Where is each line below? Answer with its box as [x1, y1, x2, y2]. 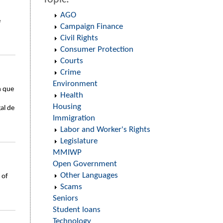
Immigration [53, 114, 95, 122]
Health [60, 91, 83, 100]
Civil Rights [60, 34, 98, 42]
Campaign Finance [60, 22, 123, 31]
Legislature [60, 137, 98, 145]
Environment [53, 80, 98, 88]
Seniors [53, 194, 78, 203]
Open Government [53, 160, 117, 168]
